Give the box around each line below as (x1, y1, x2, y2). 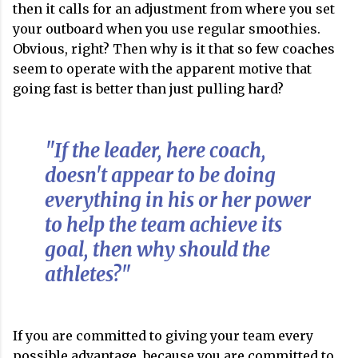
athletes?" (45, 262, 131, 287)
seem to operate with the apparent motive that (13, 61, 312, 77)
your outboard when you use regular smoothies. (13, 21, 320, 37)
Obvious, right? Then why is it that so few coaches (13, 41, 335, 57)
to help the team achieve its (45, 213, 282, 237)
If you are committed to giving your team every (13, 328, 313, 344)
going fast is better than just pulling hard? (13, 81, 284, 97)
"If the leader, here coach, (45, 138, 266, 163)
